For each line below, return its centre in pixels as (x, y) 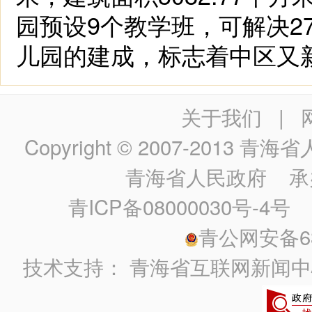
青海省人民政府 (196, 176)
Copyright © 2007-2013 (132, 146)
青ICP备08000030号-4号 (180, 206)
